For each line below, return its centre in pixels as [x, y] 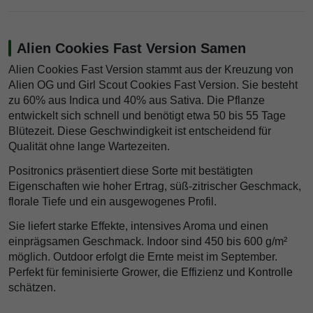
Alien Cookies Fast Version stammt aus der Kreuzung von [151, 70]
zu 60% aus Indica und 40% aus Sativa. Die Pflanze [137, 101]
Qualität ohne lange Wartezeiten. [89, 147]
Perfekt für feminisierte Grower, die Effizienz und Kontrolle [151, 272]
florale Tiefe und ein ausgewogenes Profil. [112, 202]
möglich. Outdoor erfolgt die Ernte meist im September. [143, 256]
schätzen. [32, 287]
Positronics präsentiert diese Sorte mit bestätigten [131, 171]
